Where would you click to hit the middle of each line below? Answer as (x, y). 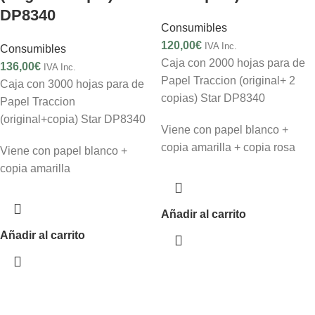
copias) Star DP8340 (213, 98)
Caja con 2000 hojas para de (233, 63)
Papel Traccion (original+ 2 (228, 81)
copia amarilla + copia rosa (228, 147)
